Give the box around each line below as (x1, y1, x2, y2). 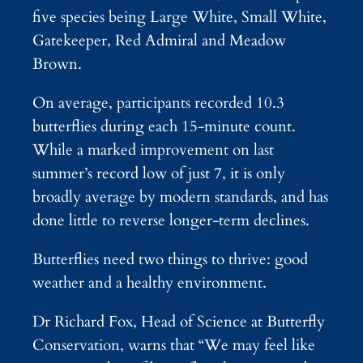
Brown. (32, 53, 82, 75)
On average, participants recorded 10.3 (32, 92, 284, 113)
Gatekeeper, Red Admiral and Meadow (32, 29, 286, 51)
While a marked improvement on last (32, 139, 274, 160)
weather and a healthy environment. (32, 271, 267, 293)
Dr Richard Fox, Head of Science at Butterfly (32, 311, 325, 333)
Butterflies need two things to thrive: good (32, 248, 308, 270)
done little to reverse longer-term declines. (32, 209, 310, 231)
